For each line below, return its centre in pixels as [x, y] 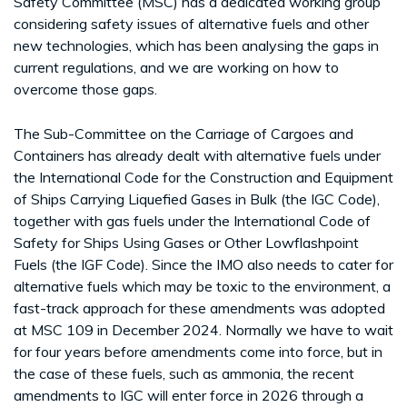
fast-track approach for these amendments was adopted [199, 308]
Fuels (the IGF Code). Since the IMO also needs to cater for [203, 264]
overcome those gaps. [85, 89]
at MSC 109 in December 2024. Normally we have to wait [203, 329]
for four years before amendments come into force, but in [198, 351]
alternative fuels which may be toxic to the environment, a [202, 286]
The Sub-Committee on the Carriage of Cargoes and [184, 133]
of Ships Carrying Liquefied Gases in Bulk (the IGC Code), [197, 199]
